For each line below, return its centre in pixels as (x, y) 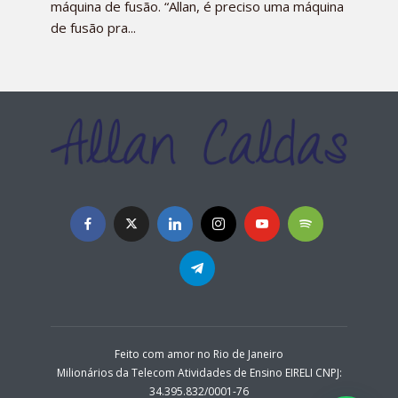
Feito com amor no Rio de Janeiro (199, 354)
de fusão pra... (93, 27)
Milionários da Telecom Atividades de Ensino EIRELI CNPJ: (199, 373)
